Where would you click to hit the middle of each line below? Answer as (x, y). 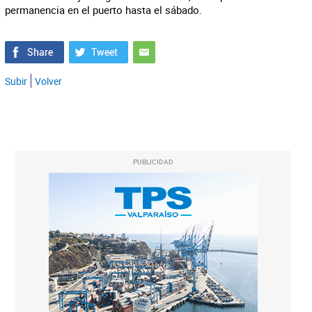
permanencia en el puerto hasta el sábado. (103, 10)
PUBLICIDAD (153, 162)
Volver (48, 81)
